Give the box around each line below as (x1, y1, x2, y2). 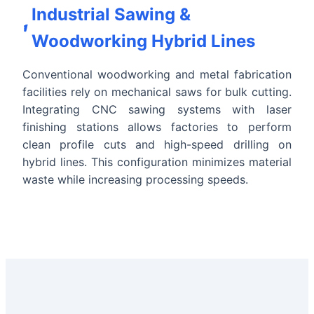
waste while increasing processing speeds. (22, 172, 248, 186)
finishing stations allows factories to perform (22, 119, 292, 134)
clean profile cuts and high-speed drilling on (22, 137, 292, 151)
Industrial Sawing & (32, 4, 191, 25)
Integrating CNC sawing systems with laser (22, 102, 292, 116)
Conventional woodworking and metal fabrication (22, 67, 292, 81)
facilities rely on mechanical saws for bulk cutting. (22, 84, 292, 99)
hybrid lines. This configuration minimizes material (22, 154, 292, 169)
